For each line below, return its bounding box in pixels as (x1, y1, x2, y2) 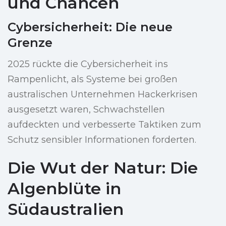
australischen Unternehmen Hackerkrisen (8, 89, 198, 100)
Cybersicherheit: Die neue (8, 20, 173, 35)
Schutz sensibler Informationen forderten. (8, 134, 196, 146)
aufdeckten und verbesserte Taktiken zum (8, 119, 201, 131)
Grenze (8, 35, 52, 50)
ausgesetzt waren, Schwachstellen (8, 104, 165, 116)
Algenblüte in (8, 179, 121, 199)
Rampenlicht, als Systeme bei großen (8, 74, 178, 85)
